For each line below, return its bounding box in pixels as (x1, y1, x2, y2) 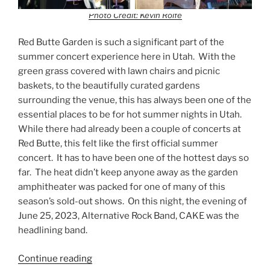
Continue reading (18, 253, 92, 264)
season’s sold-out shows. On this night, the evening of (18, 196, 247, 207)
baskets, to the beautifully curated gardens (18, 80, 200, 92)
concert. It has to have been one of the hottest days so (18, 152, 249, 164)
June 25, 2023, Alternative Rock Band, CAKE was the (18, 210, 239, 222)
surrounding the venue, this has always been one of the (18, 95, 251, 106)
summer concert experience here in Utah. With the (18, 51, 236, 63)
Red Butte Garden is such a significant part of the (18, 37, 224, 48)
